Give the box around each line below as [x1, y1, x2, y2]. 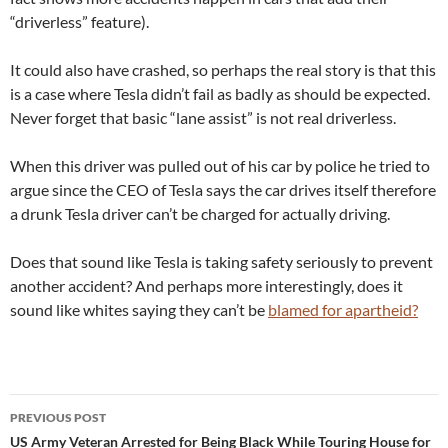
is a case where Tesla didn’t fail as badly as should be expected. [10, 83, 430, 103]
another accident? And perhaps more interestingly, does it [10, 275, 403, 295]
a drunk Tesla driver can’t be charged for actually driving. [10, 203, 390, 223]
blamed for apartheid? [268, 299, 418, 319]
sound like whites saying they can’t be [10, 299, 268, 319]
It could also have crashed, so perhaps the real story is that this [10, 59, 436, 79]
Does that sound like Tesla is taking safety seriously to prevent [10, 251, 433, 271]
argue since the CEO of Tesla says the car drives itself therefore [10, 179, 436, 199]
